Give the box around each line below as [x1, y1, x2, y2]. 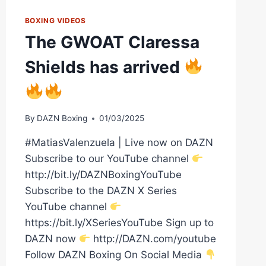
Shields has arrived [24, 56, 184, 77]
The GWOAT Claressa [24, 31, 199, 52]
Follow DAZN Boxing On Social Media [24, 249, 205, 261]
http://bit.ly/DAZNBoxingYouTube [24, 169, 182, 181]
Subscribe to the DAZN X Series [24, 185, 177, 197]
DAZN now [24, 233, 79, 245]
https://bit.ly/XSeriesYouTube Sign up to [24, 217, 214, 229]
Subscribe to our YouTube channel [24, 153, 192, 165]
